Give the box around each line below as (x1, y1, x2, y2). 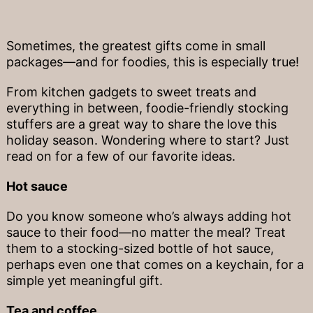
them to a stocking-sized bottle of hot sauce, (6, 241, 274, 256)
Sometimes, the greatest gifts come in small (6, 38, 265, 54)
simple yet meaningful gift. (6, 273, 163, 289)
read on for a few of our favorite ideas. (6, 149, 235, 164)
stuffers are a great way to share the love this (6, 117, 277, 132)
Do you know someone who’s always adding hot (6, 209, 291, 224)
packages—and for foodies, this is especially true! (6, 54, 299, 70)
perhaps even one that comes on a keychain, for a (6, 257, 304, 272)
